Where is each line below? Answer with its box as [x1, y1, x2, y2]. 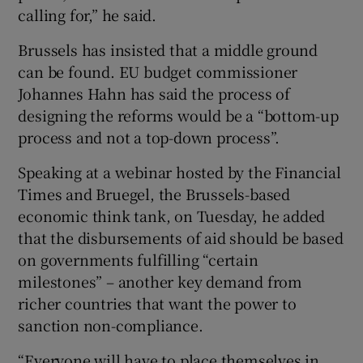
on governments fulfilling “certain [18, 248, 258, 270]
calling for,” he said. [18, 3, 157, 25]
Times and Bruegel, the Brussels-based [18, 182, 291, 204]
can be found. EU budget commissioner [18, 60, 298, 82]
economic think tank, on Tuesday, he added [18, 204, 326, 226]
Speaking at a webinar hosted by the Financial [18, 160, 341, 182]
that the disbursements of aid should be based [18, 226, 344, 248]
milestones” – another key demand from [18, 270, 303, 292]
